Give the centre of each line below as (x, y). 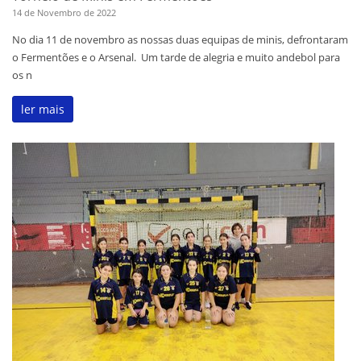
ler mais (43, 110)
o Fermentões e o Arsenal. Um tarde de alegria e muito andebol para (176, 58)
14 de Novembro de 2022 (64, 13)
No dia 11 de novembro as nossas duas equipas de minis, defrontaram (180, 40)
